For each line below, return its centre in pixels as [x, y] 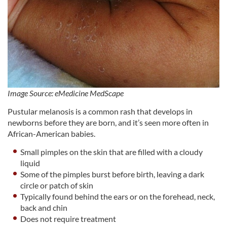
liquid [30, 163]
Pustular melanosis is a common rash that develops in [100, 111]
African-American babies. [51, 134]
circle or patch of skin [57, 185]
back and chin [44, 208]
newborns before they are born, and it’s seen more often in [108, 123]
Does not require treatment [68, 219]
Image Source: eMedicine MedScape [66, 93]
